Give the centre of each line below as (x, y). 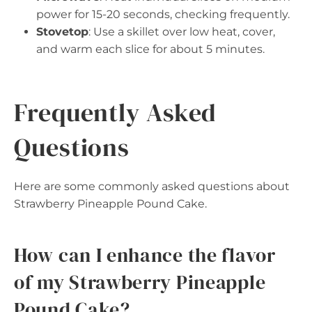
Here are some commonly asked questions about (152, 186)
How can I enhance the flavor (145, 255)
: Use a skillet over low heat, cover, (182, 32)
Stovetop (62, 32)
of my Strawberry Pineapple (140, 282)
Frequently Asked (116, 112)
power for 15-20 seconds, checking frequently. (163, 14)
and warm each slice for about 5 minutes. (150, 49)
